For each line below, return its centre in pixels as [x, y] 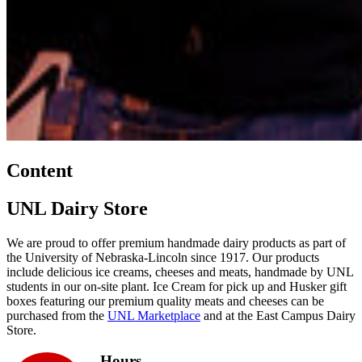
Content [40, 170]
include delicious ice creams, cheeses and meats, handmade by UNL [180, 271]
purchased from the [57, 315]
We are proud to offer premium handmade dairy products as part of [176, 242]
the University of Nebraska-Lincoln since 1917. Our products [163, 257]
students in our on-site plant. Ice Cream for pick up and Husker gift [177, 286]
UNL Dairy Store [77, 208]
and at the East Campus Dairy [278, 315]
